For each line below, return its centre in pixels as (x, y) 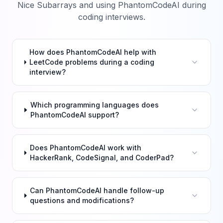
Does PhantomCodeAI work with (86, 148)
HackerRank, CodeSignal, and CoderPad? (102, 158)
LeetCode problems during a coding (92, 62)
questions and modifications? (82, 200)
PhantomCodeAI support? (75, 115)
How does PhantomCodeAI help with (93, 52)
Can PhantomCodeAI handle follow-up (97, 190)
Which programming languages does (95, 105)
